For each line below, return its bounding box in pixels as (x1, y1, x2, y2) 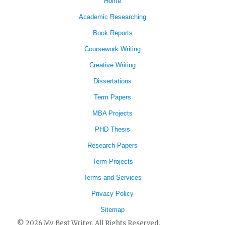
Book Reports (92, 29, 133, 37)
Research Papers (87, 141, 138, 149)
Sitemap (100, 205, 125, 213)
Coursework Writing (84, 45, 141, 53)
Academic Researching (79, 13, 146, 21)
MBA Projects (92, 109, 133, 117)
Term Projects (92, 157, 133, 165)
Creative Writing (89, 61, 136, 69)
